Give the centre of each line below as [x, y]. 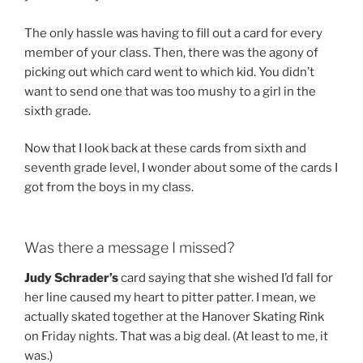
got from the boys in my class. [109, 188]
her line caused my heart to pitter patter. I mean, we [170, 298]
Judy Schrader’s [71, 278]
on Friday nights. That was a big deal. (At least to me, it [176, 337]
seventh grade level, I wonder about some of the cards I [181, 168]
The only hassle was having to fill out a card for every [173, 33]
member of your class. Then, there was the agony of [171, 52]
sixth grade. [58, 111]
